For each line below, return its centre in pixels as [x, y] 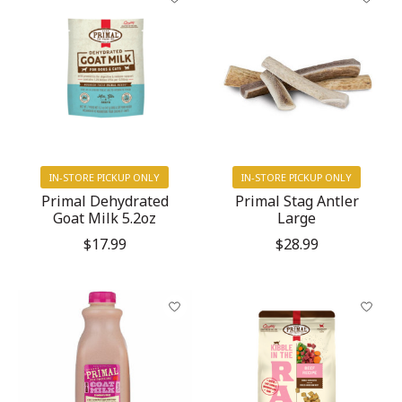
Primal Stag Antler [297, 201]
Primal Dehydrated [105, 201]
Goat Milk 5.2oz [105, 218]
